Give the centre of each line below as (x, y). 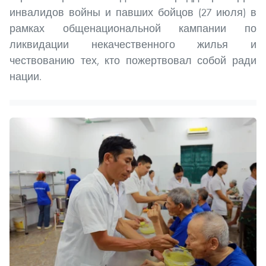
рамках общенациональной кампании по (133, 28)
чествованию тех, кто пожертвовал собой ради (133, 60)
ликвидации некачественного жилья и (133, 44)
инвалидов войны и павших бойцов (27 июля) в (133, 12)
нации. (26, 76)
